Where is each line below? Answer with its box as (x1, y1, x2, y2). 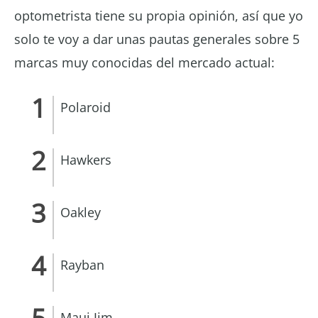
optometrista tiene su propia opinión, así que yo (14, 6, 303, 24)
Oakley (60, 203, 101, 221)
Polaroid (60, 98, 111, 116)
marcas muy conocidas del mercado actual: (14, 53, 275, 71)
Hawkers (60, 150, 111, 168)
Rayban (60, 256, 104, 273)
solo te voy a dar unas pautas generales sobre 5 (14, 30, 300, 48)
